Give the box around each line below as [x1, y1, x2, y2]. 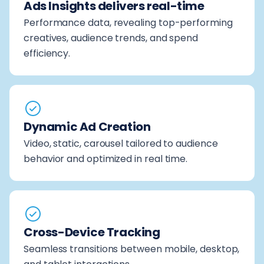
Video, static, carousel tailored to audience [24, 136, 218, 150]
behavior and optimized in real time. [24, 151, 188, 166]
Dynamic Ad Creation [24, 118, 151, 135]
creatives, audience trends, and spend [24, 31, 199, 45]
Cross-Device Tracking [24, 223, 160, 240]
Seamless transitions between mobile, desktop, [24, 242, 240, 256]
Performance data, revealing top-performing [24, 15, 233, 29]
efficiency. [24, 46, 71, 60]
